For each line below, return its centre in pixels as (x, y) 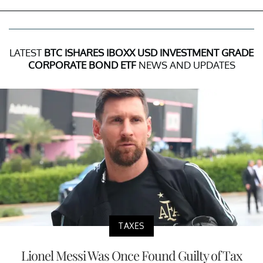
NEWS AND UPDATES (186, 65)
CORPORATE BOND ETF (82, 65)
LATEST (27, 52)
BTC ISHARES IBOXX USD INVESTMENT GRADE (149, 52)
